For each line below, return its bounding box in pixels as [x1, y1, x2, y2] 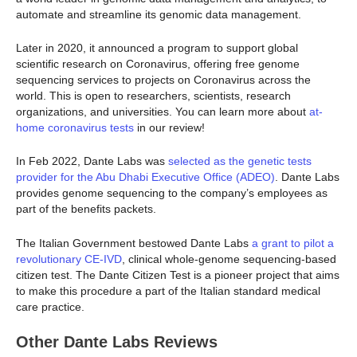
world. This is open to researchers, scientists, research [16, 88, 291, 102]
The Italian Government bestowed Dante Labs [16, 236, 252, 249]
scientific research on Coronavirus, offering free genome [16, 57, 300, 70]
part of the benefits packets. [16, 202, 159, 216]
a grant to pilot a [252, 236, 334, 249]
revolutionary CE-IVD [16, 252, 122, 265]
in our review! [134, 120, 205, 134]
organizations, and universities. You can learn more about [16, 104, 309, 118]
